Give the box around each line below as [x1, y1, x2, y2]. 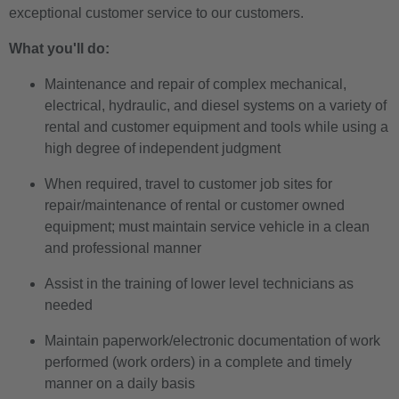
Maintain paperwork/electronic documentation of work [45, 332, 380, 348]
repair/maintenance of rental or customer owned [45, 197, 345, 213]
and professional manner [45, 240, 201, 256]
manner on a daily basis [45, 375, 195, 391]
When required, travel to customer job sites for [45, 175, 332, 191]
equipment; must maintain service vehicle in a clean [45, 218, 370, 234]
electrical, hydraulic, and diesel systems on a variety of [45, 97, 387, 113]
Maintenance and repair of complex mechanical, [45, 76, 346, 92]
